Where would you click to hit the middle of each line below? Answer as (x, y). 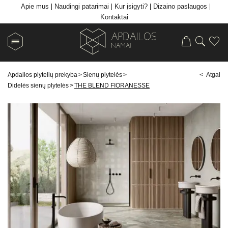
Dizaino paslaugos (180, 6)
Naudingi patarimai (81, 6)
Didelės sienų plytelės (38, 85)
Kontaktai (114, 17)
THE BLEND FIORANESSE (112, 85)
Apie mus (35, 6)
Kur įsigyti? (131, 6)
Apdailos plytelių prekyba (42, 75)
